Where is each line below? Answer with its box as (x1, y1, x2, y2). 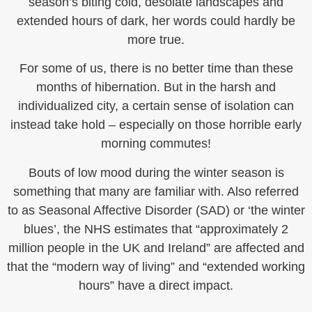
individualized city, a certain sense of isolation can (18, 99, 294, 114)
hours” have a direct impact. (79, 278, 233, 292)
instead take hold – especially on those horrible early (10, 118, 302, 132)
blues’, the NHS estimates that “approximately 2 (24, 221, 288, 236)
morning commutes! (101, 136, 211, 151)
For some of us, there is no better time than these (19, 61, 293, 76)
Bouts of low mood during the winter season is (28, 165, 284, 180)
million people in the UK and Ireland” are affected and (8, 240, 304, 255)
